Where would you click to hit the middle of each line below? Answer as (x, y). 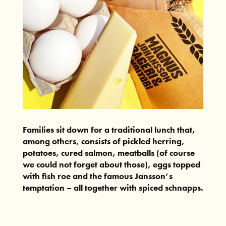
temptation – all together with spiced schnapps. (113, 187)
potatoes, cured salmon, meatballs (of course (108, 153)
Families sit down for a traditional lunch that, (109, 129)
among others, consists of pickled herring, (103, 141)
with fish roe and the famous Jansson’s (97, 176)
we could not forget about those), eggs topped (111, 164)
